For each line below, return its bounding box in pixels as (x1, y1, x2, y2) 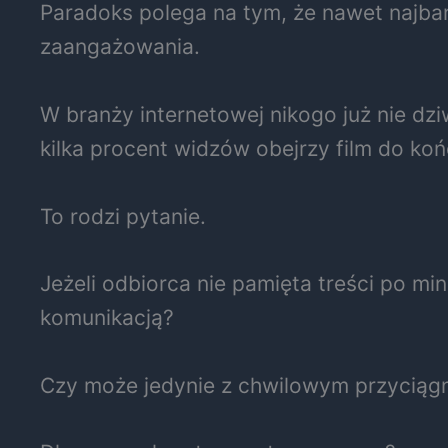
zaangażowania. (40, 34, 200, 60)
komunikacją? (40, 305, 174, 331)
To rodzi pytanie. (40, 203, 206, 229)
